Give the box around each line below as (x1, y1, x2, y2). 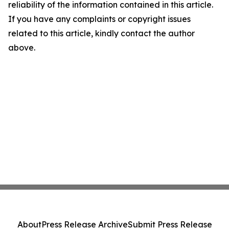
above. (8, 42, 35, 53)
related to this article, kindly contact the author (8, 28, 195, 38)
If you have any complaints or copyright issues (8, 14, 191, 24)
